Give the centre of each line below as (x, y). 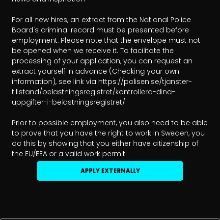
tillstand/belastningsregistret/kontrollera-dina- (94, 92)
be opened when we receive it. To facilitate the (93, 51)
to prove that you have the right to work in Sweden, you (108, 133)
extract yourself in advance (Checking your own (96, 71)
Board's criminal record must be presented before (100, 30)
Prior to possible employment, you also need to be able (110, 123)
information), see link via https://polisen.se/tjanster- (102, 82)
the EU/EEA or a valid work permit (69, 154)
